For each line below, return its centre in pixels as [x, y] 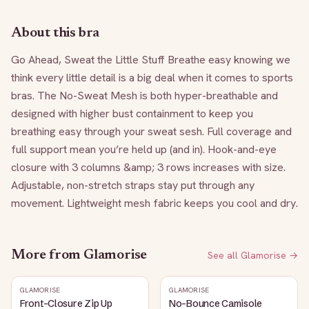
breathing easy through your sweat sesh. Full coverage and [151, 131]
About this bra [56, 33]
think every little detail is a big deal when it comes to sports [152, 78]
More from [47, 255]
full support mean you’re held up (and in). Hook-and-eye [144, 149]
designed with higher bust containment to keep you [132, 113]
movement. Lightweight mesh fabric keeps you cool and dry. [154, 203]
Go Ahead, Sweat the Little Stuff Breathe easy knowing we [151, 60]
